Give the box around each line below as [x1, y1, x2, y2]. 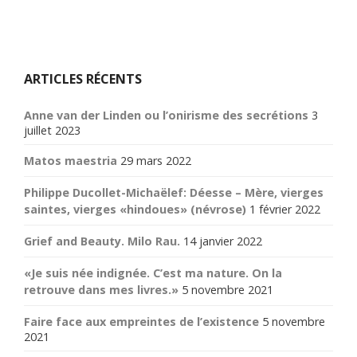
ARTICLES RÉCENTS [24, 69, 142, 88]
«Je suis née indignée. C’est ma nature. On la [24, 265, 282, 280]
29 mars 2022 [120, 152, 191, 168]
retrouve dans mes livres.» [24, 281, 178, 297]
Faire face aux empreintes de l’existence [24, 313, 259, 329]
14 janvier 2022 [183, 233, 262, 249]
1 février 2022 [249, 201, 320, 217]
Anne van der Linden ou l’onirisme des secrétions [24, 107, 308, 123]
